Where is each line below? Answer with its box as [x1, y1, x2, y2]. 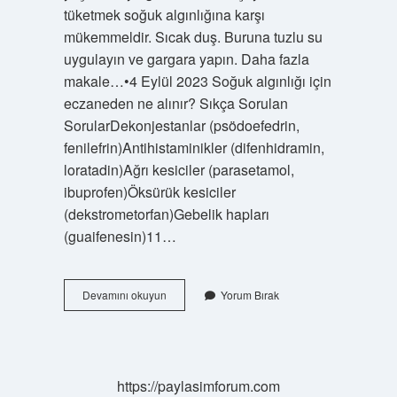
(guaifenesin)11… [63, 226, 176, 246]
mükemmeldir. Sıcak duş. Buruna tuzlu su [63, 27, 323, 47]
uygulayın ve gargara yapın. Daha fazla [63, 49, 309, 69]
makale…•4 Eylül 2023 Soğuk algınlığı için [63, 71, 331, 91]
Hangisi [165, 366, 203, 381]
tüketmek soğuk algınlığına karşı [63, 4, 265, 25]
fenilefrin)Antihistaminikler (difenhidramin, [63, 137, 324, 158]
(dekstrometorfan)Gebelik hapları [63, 204, 269, 224]
